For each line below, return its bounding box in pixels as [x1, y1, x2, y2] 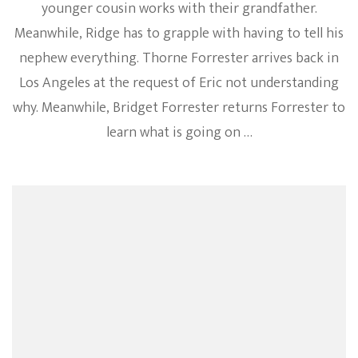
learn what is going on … [105, 120, 253, 145]
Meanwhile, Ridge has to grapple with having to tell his [14, 21, 344, 46]
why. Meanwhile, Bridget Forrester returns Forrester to [13, 95, 345, 120]
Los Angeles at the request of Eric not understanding [19, 70, 339, 95]
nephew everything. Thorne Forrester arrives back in [19, 46, 339, 70]
